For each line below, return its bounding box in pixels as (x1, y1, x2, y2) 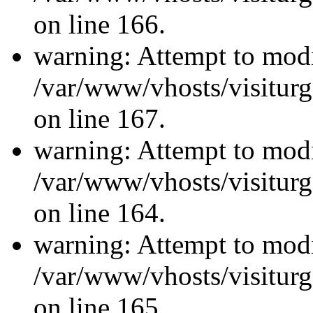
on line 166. (34, 9, 166, 40)
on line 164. (34, 198, 166, 228)
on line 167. (34, 103, 166, 134)
